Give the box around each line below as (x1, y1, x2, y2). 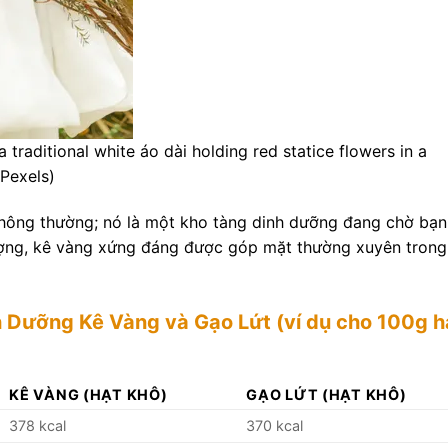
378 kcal (9, 416, 67, 434)
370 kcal (246, 416, 304, 434)
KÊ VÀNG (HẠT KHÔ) (9, 385, 168, 403)
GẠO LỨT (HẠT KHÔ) (246, 385, 407, 403)
